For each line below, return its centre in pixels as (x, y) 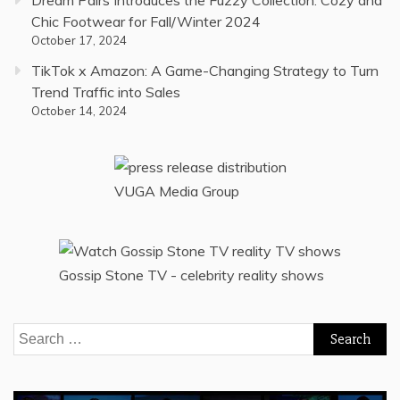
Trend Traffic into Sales (106, 92)
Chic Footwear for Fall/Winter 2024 (146, 21)
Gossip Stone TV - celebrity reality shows (192, 275)
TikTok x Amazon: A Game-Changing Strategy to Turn (205, 70)
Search (35, 333)
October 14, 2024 (79, 110)
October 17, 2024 (79, 40)
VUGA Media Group (176, 191)
